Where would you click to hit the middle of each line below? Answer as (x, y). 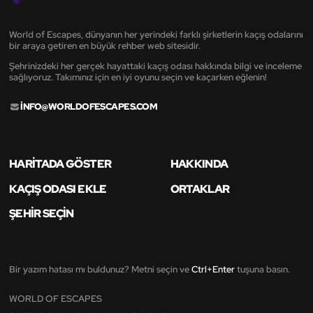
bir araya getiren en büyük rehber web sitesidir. (105, 45)
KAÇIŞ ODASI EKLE (58, 188)
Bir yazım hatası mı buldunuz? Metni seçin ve (100, 270)
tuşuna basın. (262, 270)
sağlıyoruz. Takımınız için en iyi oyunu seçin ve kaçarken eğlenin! (138, 77)
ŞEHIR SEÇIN (42, 213)
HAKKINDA (199, 164)
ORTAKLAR (200, 188)
